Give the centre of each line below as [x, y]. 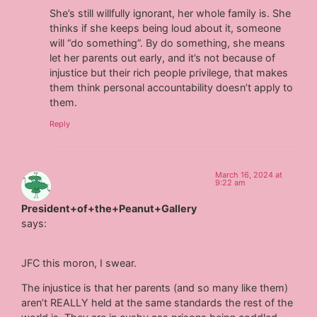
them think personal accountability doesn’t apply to [172, 88]
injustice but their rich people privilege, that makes [169, 73]
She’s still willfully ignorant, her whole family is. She [171, 13]
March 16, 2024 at [249, 174]
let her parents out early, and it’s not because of [163, 58]
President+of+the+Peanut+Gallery [109, 208]
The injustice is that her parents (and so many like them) [155, 288]
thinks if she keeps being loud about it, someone [166, 28]
